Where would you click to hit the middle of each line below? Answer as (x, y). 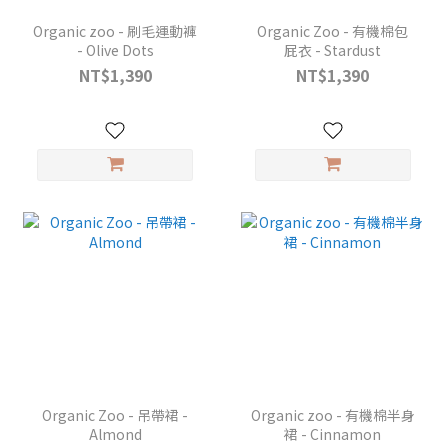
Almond (115, 434)
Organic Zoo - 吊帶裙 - (115, 415)
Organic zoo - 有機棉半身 (332, 415)
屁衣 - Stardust (333, 50)
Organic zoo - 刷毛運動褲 (115, 31)
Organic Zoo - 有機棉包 (333, 31)
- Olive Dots (115, 50)
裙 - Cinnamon (333, 434)
